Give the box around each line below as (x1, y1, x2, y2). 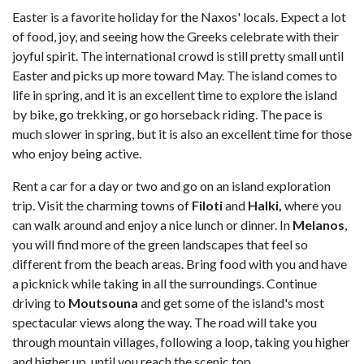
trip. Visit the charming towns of (12, 197, 192, 214)
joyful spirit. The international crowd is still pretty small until (12, 48, 344, 64)
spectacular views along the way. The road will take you (12, 314, 317, 331)
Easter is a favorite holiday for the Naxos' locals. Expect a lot (12, 9, 346, 25)
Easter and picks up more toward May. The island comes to (12, 67, 337, 84)
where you (282, 197, 341, 214)
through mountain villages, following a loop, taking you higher (12, 334, 350, 350)
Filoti (192, 197, 223, 214)
